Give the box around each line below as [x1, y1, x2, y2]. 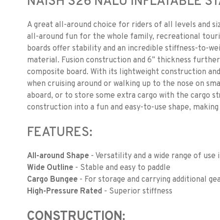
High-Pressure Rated [27, 187, 102, 197]
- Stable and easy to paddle [73, 163, 170, 173]
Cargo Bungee [27, 175, 78, 185]
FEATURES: [27, 125, 92, 141]
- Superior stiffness [102, 187, 172, 197]
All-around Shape [27, 151, 89, 162]
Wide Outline [27, 163, 73, 173]
